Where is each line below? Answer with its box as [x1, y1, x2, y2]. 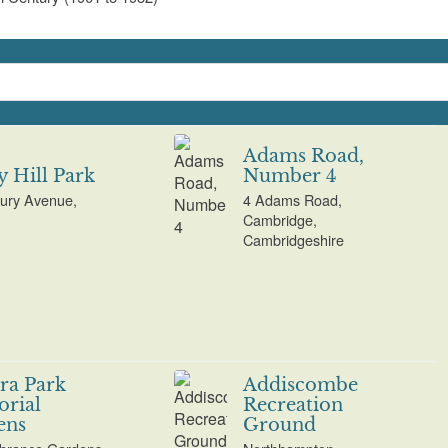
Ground [243, 413, 317, 436]
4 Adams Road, [243, 188, 343, 210]
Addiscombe [243, 373, 359, 396]
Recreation [243, 393, 344, 416]
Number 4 [243, 164, 338, 187]
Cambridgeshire [243, 228, 345, 250]
